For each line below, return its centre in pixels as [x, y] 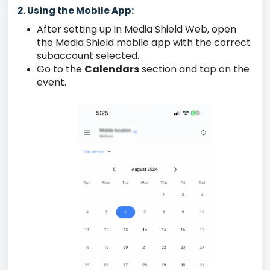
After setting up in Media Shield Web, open [137, 30]
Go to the [61, 69]
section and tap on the [194, 69]
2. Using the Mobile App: [76, 11]
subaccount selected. [88, 56]
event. [52, 83]
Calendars [112, 69]
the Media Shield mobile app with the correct [144, 43]
